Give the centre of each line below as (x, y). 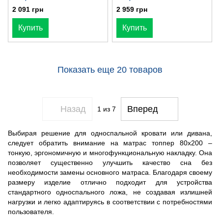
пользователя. (31, 212)
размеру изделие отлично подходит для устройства (110, 182)
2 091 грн (28, 10)
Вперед (142, 109)
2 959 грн (132, 10)
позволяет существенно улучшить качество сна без (110, 163)
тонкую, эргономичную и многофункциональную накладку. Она (110, 153)
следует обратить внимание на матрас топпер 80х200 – (110, 143)
